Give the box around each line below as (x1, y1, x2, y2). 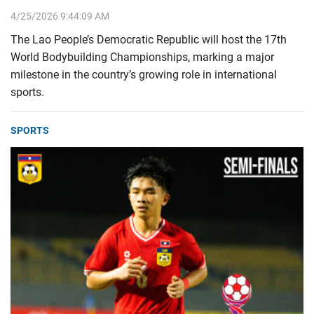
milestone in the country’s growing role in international (11, 68, 277, 82)
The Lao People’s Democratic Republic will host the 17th (11, 33, 287, 47)
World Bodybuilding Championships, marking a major (11, 50, 274, 64)
